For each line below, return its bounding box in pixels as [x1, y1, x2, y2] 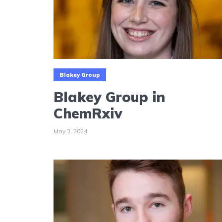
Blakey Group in [54, 88, 165, 106]
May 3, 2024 [54, 127, 87, 135]
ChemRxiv [54, 104, 122, 122]
